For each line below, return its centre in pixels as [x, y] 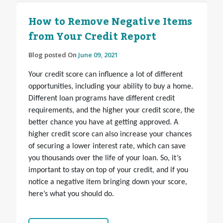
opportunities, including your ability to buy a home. [111, 87]
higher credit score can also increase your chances [110, 135]
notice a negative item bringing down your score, [108, 182]
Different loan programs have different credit [101, 99]
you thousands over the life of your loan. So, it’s [105, 159]
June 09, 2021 [98, 55]
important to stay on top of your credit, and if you [108, 170]
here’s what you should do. [71, 194]
